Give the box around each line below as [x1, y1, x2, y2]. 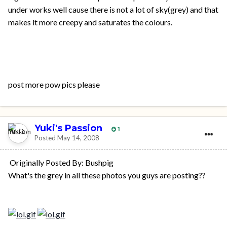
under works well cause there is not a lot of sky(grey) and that [8, 4, 218, 14]
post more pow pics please [8, 79, 100, 89]
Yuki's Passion [34, 123, 102, 134]
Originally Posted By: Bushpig [8, 157, 113, 167]
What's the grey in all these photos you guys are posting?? [8, 170, 206, 180]
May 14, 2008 [57, 134, 99, 142]
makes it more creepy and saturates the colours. [8, 17, 172, 27]
